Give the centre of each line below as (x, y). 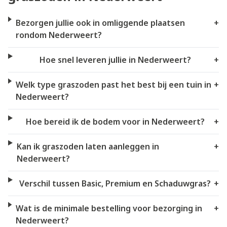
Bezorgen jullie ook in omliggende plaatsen (100, 23)
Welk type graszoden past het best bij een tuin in (113, 84)
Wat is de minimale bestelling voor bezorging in (109, 208)
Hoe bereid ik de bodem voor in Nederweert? (115, 121)
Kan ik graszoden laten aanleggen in (88, 146)
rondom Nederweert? (59, 35)
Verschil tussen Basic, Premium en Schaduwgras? (115, 183)
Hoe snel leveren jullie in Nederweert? (115, 60)
